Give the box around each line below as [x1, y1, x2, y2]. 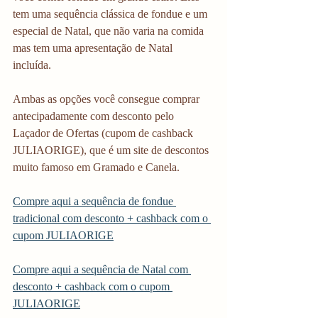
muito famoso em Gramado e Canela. [13, 161, 182, 173]
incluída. [13, 59, 54, 71]
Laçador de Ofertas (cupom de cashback [13, 127, 196, 139]
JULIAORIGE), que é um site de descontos [13, 144, 212, 156]
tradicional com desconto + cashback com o [13, 212, 211, 224]
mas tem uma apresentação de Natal [13, 42, 175, 54]
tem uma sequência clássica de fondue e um [13, 8, 210, 20]
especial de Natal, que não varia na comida [13, 25, 207, 37]
